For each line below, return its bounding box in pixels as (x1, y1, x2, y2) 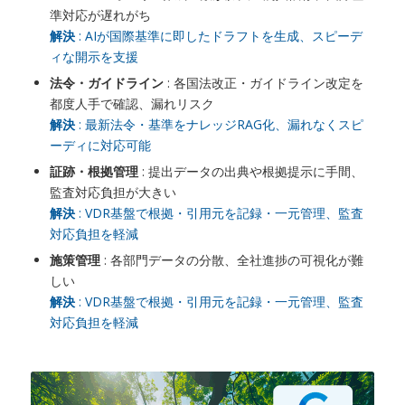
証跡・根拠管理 (49, 162, 138, 180)
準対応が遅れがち (49, 5, 151, 24)
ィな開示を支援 (49, 47, 138, 65)
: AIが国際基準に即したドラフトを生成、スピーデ (74, 26, 363, 44)
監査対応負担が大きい (49, 183, 176, 201)
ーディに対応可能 (49, 136, 151, 154)
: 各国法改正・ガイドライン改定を (163, 73, 363, 91)
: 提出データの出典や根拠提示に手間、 (137, 162, 363, 180)
